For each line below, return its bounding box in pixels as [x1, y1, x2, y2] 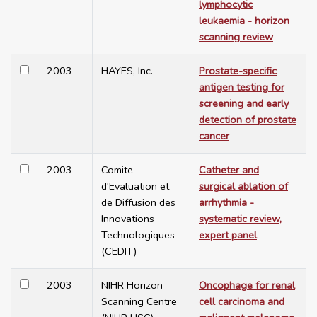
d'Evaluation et [101, 179, 169, 194]
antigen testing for [199, 80, 284, 95]
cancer [199, 129, 229, 144]
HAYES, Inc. [101, 64, 153, 79]
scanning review [199, 30, 273, 45]
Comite [101, 163, 133, 178]
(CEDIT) [101, 244, 137, 259]
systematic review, [199, 212, 282, 226]
